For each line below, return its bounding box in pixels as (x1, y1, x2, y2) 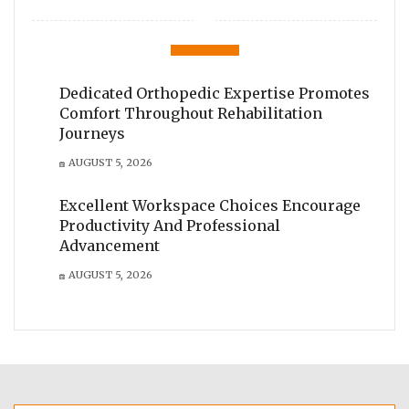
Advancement (59, 236, 160, 255)
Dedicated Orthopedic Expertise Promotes (59, 83, 370, 102)
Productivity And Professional (59, 215, 280, 235)
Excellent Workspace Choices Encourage (59, 195, 361, 215)
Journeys (59, 123, 125, 142)
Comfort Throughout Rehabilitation (59, 103, 322, 122)
